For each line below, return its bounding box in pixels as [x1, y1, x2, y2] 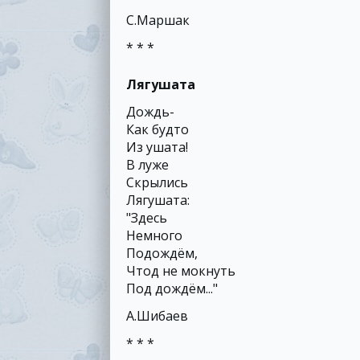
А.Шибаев [126, 307, 188, 325]
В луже [126, 156, 169, 174]
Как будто [126, 121, 189, 138]
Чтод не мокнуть [126, 262, 235, 280]
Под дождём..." [126, 280, 218, 297]
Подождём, [126, 244, 198, 262]
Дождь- [126, 103, 174, 121]
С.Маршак [126, 11, 190, 29]
